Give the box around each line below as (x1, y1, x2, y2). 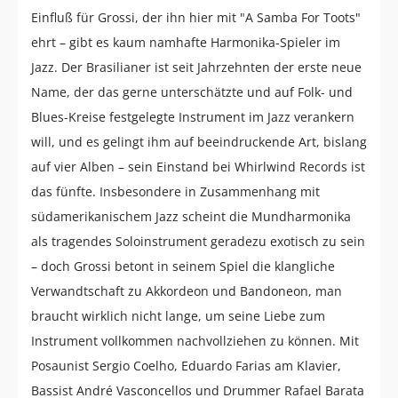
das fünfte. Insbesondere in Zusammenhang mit (31, 182, 320, 200)
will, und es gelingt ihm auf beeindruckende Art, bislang (31, 132, 367, 150)
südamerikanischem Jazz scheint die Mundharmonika (31, 207, 351, 225)
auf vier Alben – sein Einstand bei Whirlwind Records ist (31, 157, 365, 175)
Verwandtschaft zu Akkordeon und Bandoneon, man (31, 282, 342, 299)
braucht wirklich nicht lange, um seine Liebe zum (31, 306, 325, 324)
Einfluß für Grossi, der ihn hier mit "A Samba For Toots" (31, 8, 361, 26)
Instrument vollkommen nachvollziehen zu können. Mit (31, 331, 359, 349)
